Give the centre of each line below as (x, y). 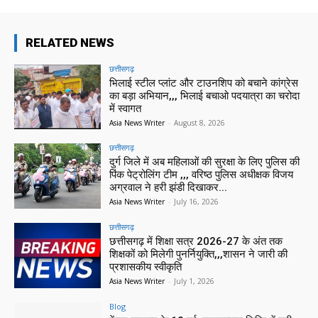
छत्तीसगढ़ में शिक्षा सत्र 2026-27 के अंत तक (196, 242)
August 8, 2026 (200, 122)
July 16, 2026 (197, 202)
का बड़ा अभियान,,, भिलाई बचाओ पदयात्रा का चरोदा (205, 95)
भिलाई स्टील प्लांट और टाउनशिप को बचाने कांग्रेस (204, 83)
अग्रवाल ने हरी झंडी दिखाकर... (169, 188)
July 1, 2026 (194, 281)
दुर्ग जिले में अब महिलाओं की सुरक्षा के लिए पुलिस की (205, 162)
